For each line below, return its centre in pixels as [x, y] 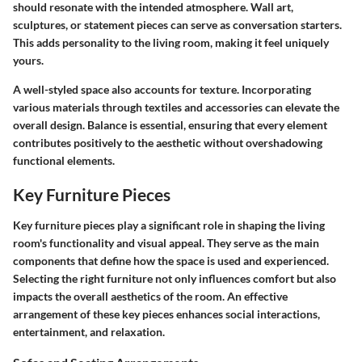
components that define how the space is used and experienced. [171, 260]
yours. [28, 61]
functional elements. [64, 161]
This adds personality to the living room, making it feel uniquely [171, 43]
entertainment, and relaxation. [89, 331]
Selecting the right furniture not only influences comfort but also [175, 278]
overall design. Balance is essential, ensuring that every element [170, 125]
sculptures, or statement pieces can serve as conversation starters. [177, 25]
